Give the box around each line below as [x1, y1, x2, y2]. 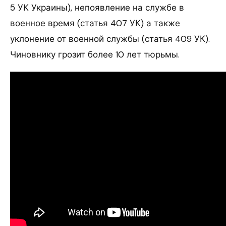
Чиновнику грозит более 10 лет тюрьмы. [10, 49, 180, 60]
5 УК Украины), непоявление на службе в [10, 2, 184, 13]
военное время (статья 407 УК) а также [10, 18, 180, 29]
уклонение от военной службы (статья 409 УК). [10, 33, 210, 44]
